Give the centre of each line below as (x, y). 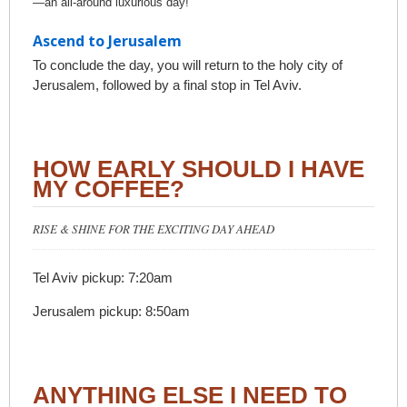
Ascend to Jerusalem (107, 40)
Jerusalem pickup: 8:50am (111, 311)
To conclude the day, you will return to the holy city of (188, 65)
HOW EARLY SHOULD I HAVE (199, 169)
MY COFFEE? (109, 189)
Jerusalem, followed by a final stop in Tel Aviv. (167, 84)
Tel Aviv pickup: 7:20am (103, 277)
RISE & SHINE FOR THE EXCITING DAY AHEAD (154, 228)
